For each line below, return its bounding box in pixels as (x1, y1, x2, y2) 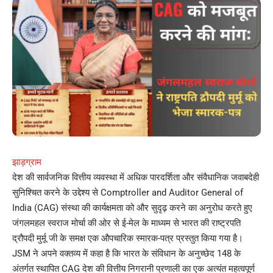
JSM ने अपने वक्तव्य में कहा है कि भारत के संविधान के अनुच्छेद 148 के (12, 248, 241, 260)
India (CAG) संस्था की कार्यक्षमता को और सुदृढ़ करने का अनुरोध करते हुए (12, 202, 252, 214)
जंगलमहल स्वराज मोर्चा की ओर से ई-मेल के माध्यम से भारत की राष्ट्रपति (12, 218, 241, 229)
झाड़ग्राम (12, 157, 41, 168)
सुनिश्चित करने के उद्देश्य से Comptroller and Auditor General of (12, 187, 243, 199)
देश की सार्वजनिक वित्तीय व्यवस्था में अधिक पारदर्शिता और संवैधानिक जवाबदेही (12, 172, 259, 183)
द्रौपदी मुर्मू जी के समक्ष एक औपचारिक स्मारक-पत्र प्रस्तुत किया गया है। (12, 233, 243, 244)
